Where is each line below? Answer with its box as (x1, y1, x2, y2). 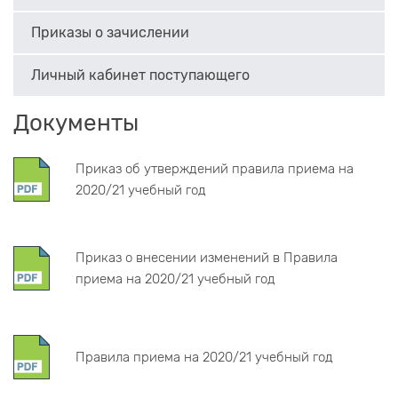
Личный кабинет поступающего (31, 67, 250, 84)
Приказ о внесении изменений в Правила (76, 250, 338, 267)
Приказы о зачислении (31, 24, 189, 42)
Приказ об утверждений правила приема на (76, 161, 354, 178)
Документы (13, 109, 139, 138)
